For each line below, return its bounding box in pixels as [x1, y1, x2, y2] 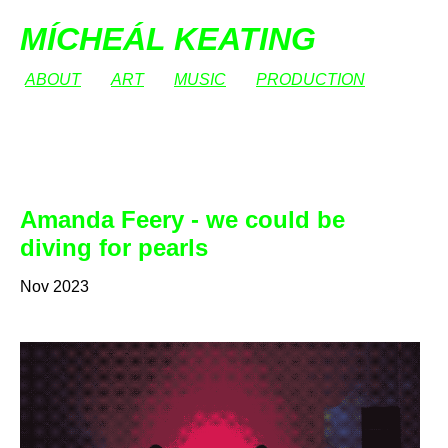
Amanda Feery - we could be [20, 206, 345, 234]
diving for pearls [20, 234, 208, 262]
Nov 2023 [20, 278, 89, 296]
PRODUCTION [256, 71, 365, 89]
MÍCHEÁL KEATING [20, 21, 316, 58]
